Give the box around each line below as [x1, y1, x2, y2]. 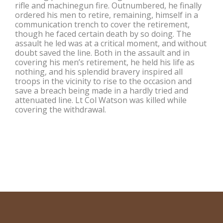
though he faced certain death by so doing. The [15, 28, 191, 39]
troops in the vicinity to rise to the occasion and [15, 75, 192, 87]
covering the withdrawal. [15, 104, 106, 115]
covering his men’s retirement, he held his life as [15, 56, 195, 68]
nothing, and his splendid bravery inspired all [15, 66, 183, 77]
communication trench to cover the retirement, [15, 18, 190, 30]
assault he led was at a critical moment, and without [15, 37, 207, 49]
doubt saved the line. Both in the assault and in [15, 47, 190, 58]
